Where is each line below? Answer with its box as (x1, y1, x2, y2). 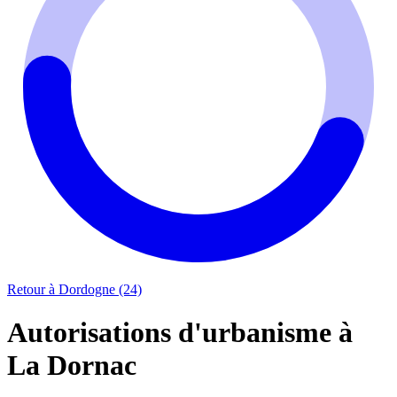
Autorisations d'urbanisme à (7, 316, 353, 349)
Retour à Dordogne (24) (7, 281, 142, 297)
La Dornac (7, 349, 136, 382)
